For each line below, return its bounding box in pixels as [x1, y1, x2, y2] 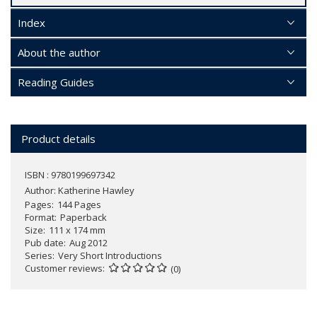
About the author [18, 45, 100, 59]
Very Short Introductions [58, 249, 162, 262]
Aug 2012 [69, 236, 108, 249]
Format [25, 211, 54, 224]
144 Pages [57, 198, 101, 211]
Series [25, 249, 52, 262]
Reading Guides [18, 75, 94, 89]
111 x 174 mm [49, 224, 105, 236]
